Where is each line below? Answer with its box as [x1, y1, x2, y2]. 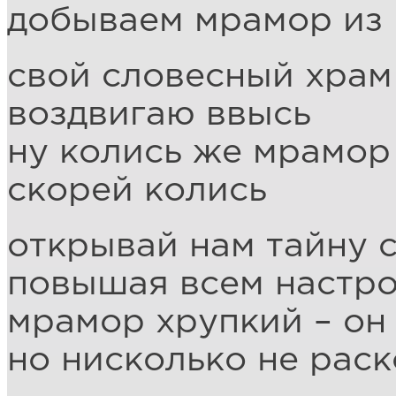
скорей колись [7, 175, 267, 207]
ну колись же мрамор [7, 137, 391, 169]
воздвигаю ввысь [7, 99, 311, 131]
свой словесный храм [7, 61, 392, 93]
